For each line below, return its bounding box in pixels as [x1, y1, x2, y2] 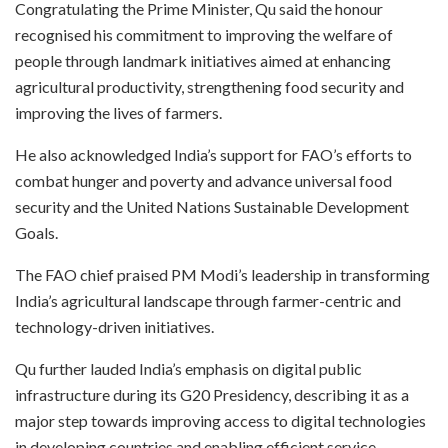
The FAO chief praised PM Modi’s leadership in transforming [15, 265, 430, 285]
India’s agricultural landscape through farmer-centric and [15, 291, 401, 311]
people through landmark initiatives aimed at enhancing [15, 51, 391, 71]
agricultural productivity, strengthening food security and [15, 77, 404, 97]
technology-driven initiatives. [15, 317, 214, 337]
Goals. [15, 223, 58, 243]
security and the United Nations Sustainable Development [15, 197, 409, 217]
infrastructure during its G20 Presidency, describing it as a [15, 385, 409, 405]
